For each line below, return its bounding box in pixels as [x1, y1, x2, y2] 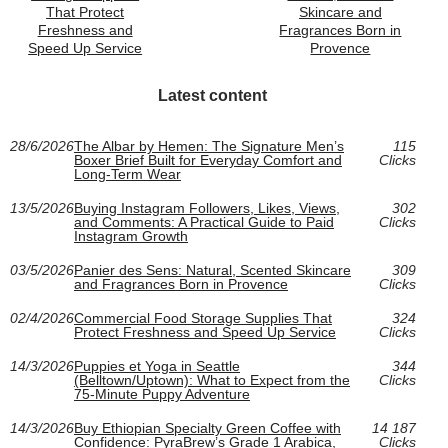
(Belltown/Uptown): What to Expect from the [74, 372, 350, 389]
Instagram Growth [74, 228, 188, 245]
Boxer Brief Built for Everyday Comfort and [74, 152, 342, 169]
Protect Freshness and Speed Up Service [74, 324, 336, 341]
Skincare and [298, 4, 382, 21]
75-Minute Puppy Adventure [74, 386, 250, 403]
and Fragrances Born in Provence [74, 276, 288, 293]
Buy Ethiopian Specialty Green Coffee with [74, 420, 341, 437]
